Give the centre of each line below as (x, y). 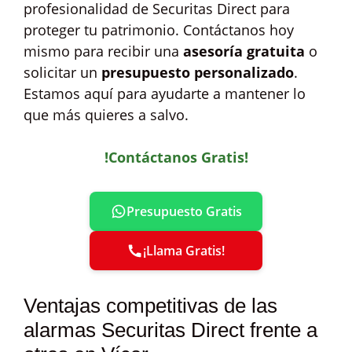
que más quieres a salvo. (106, 115)
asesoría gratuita (244, 51)
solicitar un (62, 72)
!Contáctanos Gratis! (176, 157)
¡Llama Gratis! (184, 251)
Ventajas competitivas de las (150, 306)
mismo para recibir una (103, 51)
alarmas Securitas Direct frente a (170, 330)
